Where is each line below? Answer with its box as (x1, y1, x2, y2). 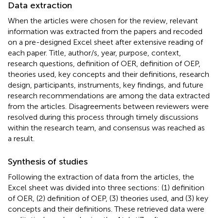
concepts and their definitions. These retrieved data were (8, 204, 204, 214)
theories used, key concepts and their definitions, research (8, 69, 209, 79)
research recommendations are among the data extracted (8, 91, 210, 100)
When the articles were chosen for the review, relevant (8, 16, 198, 25)
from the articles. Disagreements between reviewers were (8, 101, 209, 111)
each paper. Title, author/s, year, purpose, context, (8, 48, 181, 57)
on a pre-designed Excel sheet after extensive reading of (8, 37, 203, 47)
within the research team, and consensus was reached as (8, 123, 205, 132)
